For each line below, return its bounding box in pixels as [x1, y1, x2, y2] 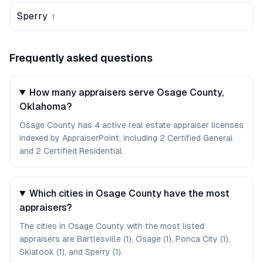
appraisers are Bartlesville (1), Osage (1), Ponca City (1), [19, 234, 230, 244]
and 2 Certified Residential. [19, 146, 124, 156]
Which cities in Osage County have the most [29, 188, 230, 199]
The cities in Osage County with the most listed [19, 221, 204, 231]
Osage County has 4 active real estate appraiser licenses [19, 120, 244, 130]
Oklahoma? [19, 101, 72, 112]
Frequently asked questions [9, 52, 153, 64]
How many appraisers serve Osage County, [29, 87, 224, 98]
